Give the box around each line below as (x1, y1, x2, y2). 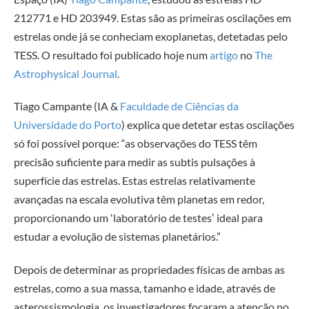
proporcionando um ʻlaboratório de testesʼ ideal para (14, 211, 263, 225)
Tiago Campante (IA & (14, 99, 120, 113)
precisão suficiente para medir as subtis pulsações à (14, 155, 255, 169)
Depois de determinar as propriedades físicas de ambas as (14, 263, 285, 277)
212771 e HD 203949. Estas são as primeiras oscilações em (14, 10, 291, 24)
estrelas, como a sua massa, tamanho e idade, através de (14, 281, 275, 295)
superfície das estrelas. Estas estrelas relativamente (14, 174, 255, 188)
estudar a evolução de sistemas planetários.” (14, 230, 221, 243)
